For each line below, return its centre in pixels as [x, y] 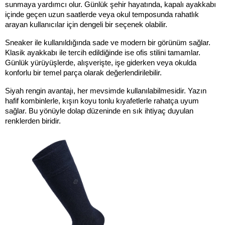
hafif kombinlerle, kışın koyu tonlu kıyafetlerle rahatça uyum [102, 101]
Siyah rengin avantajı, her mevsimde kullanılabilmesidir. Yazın [106, 91]
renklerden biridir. [33, 121]
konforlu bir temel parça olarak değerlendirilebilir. [83, 73]
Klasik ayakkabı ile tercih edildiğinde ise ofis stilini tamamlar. [103, 52]
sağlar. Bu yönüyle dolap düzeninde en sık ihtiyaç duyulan [99, 111]
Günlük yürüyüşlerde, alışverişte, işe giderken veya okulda [101, 63]
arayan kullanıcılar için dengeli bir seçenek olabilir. [86, 24]
